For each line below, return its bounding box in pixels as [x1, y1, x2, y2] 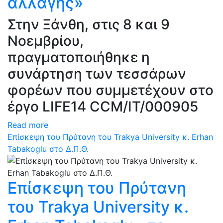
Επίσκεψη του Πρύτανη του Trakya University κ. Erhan [7, 132, 213, 142]
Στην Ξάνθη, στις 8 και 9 [7, 16, 170, 33]
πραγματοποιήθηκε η [7, 49, 150, 66]
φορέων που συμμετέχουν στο [7, 82, 214, 99]
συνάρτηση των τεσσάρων [7, 65, 186, 82]
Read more [7, 120, 48, 130]
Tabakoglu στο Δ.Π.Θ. [7, 144, 89, 154]
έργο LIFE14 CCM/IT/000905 [7, 98, 198, 115]
